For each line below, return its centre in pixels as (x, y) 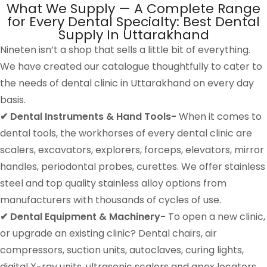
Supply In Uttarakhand (133, 35)
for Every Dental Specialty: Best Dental (133, 21)
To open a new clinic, (215, 216)
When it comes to (219, 116)
